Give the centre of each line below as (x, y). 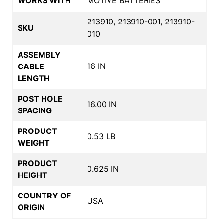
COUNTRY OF (44, 195)
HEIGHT (33, 175)
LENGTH (34, 78)
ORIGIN (31, 207)
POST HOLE (40, 99)
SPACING (35, 110)
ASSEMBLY (39, 55)
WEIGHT (34, 142)
